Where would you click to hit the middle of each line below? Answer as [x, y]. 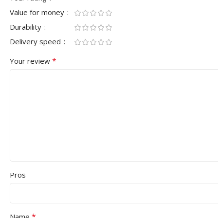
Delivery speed [36, 41]
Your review [31, 61]
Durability [27, 27]
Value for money [38, 12]
